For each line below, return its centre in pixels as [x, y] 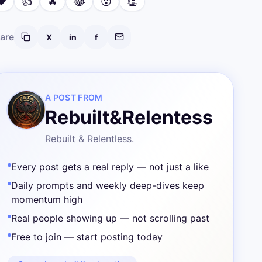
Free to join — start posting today [87, 237]
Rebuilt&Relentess [129, 117]
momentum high [47, 199]
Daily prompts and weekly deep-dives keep [108, 185]
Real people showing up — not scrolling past [110, 218]
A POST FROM [74, 97]
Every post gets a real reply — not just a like [110, 167]
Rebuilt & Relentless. [89, 139]
